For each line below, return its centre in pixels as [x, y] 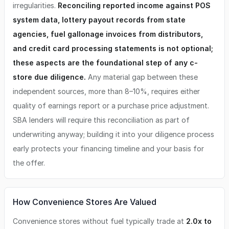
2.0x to [199, 221]
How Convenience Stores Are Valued [85, 202]
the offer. [29, 163]
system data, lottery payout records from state [99, 20]
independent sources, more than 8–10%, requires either [106, 91]
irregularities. [35, 5]
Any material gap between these [142, 77]
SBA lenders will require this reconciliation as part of [101, 120]
